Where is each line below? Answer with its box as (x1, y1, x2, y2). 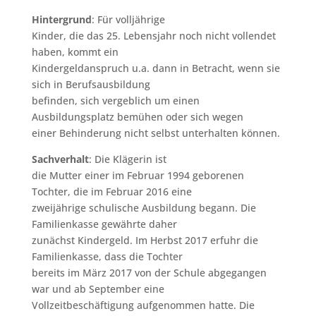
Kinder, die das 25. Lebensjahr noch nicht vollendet (31, 28, 276, 42)
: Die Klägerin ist (88, 152, 166, 166)
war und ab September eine (31, 281, 164, 296)
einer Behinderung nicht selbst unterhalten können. (31, 126, 280, 140)
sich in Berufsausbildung (31, 77, 150, 91)
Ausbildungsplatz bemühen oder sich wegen (31, 109, 243, 123)
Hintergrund (31, 12, 92, 26)
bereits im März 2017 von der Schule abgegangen (31, 265, 267, 279)
